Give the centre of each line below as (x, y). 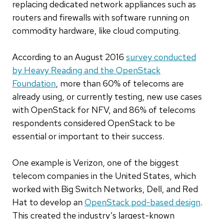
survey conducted (161, 57)
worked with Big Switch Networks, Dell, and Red (105, 189)
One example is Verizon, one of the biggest (96, 162)
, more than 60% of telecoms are (120, 83)
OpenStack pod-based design (142, 202)
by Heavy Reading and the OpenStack (86, 70)
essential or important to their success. (88, 136)
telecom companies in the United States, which (104, 175)
